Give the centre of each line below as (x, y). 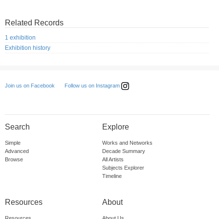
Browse (14, 160)
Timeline (112, 176)
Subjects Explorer (123, 168)
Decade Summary (123, 151)
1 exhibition (20, 38)
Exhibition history (28, 48)
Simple (13, 143)
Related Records (34, 23)
